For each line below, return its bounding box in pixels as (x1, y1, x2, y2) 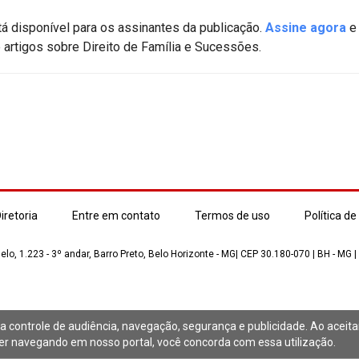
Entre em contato (71, 209, 160, 223)
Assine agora (265, 20, 346, 35)
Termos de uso (194, 209, 270, 223)
